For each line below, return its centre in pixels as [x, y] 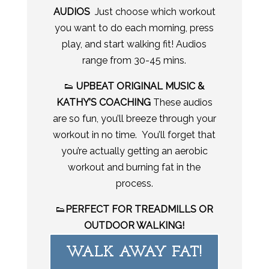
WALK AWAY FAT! [134, 252]
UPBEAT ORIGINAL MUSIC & [141, 86]
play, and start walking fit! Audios [134, 44]
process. [134, 183]
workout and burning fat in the [134, 167]
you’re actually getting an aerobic [134, 151]
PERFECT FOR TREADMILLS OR [139, 209]
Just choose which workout [154, 11]
